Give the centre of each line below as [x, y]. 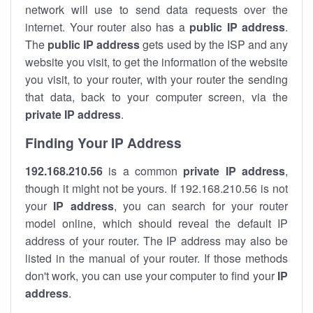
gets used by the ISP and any [214, 44]
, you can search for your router [201, 206]
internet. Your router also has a [107, 27]
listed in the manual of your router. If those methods [156, 258]
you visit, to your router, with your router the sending [156, 79]
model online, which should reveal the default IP [156, 223]
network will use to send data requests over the [156, 9]
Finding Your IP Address [103, 143]
